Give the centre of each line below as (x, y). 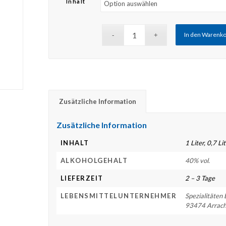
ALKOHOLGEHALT (94, 161)
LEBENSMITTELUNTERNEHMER (119, 196)
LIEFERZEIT (82, 178)
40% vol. (197, 161)
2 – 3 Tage (200, 178)
